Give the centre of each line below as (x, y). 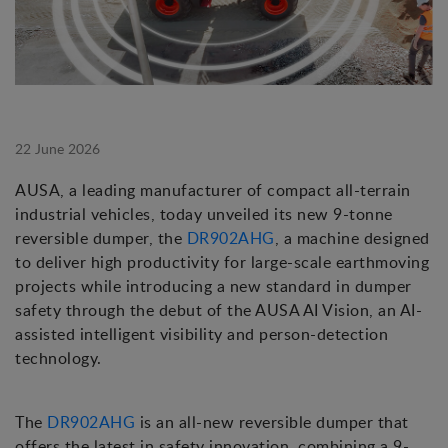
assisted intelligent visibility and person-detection (201, 334)
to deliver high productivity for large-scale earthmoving (222, 262)
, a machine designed (352, 238)
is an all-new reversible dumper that (272, 422)
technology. (58, 358)
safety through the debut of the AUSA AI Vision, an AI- (218, 310)
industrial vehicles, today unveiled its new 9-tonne (204, 214)
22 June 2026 (57, 149)
